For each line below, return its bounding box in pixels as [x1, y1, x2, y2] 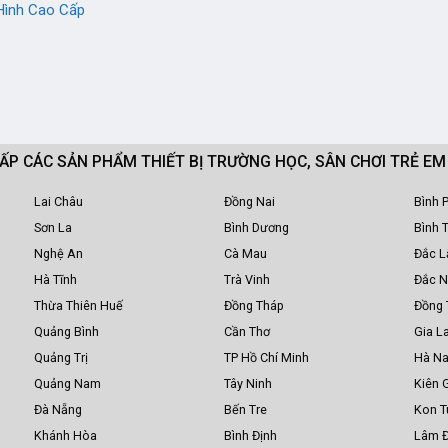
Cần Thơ [224, 324, 270, 340]
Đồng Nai [224, 194, 275, 210]
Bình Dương [224, 220, 289, 236]
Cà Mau [224, 246, 267, 262]
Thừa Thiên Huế [33, 298, 123, 314]
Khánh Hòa [33, 428, 97, 444]
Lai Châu [33, 194, 83, 210]
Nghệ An [33, 246, 83, 262]
